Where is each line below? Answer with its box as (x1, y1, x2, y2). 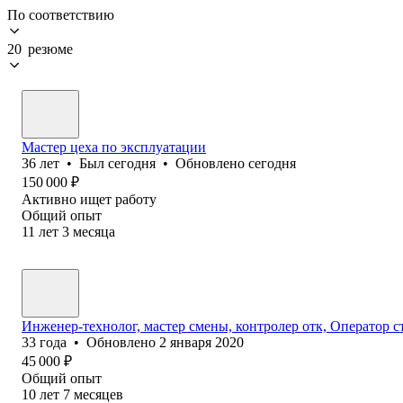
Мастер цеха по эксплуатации (22, 139, 206, 155)
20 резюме (7, 40, 73, 57)
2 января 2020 (159, 334, 244, 350)
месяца (73, 223, 115, 239)
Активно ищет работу (22, 191, 157, 207)
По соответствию (7, 6, 114, 22)
